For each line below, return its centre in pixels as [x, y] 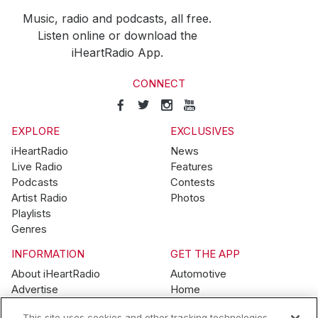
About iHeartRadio [56, 274]
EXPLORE [35, 131]
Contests [193, 182]
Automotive [198, 274]
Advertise [35, 289]
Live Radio [37, 166]
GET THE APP [205, 254]
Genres [29, 229]
